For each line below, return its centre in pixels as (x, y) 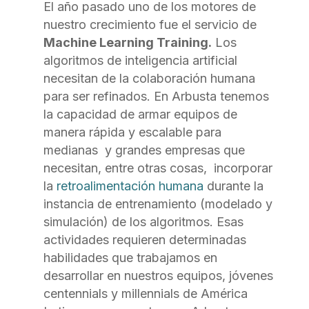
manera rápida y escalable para (132, 132)
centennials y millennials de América (145, 293)
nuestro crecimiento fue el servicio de (150, 24)
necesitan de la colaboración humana (149, 78)
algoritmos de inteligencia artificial (140, 60)
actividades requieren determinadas (144, 239)
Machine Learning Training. (127, 42)
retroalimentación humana (130, 186)
